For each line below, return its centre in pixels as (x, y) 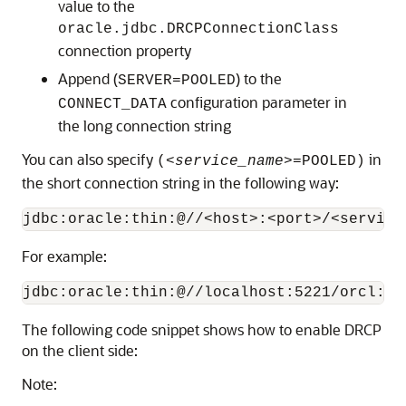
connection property (125, 50)
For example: (64, 256)
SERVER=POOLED (177, 81)
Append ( (88, 78)
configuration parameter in (257, 102)
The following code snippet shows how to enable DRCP (202, 329)
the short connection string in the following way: (180, 183)
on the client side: (80, 350)
